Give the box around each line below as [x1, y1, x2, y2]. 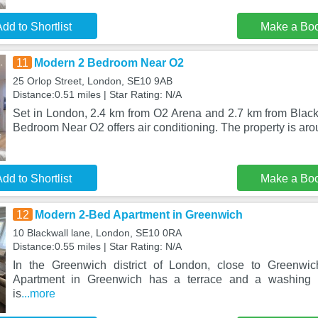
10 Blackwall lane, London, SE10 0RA [12, 227, 182, 238]
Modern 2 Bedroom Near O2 [33, 57, 184, 69]
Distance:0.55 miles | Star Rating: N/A [12, 241, 182, 252]
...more [21, 287, 55, 300]
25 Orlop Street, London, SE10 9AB [12, 75, 172, 87]
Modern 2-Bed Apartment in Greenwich [34, 209, 243, 221]
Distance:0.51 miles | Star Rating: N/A [12, 89, 182, 100]
